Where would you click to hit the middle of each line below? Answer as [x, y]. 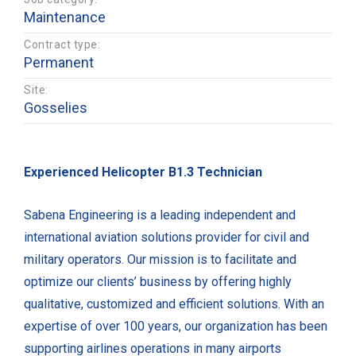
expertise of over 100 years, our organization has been [176, 327]
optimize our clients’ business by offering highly [158, 282]
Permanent [59, 62]
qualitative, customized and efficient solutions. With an [174, 304]
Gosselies [56, 108]
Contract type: [62, 44]
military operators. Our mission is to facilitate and [160, 260]
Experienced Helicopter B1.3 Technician [143, 172]
